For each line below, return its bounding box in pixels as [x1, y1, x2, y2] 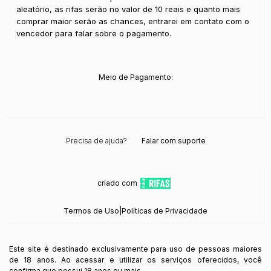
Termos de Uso [64, 206, 119, 215]
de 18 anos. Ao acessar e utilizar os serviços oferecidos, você [9, 255, 262, 264]
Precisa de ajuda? [65, 135, 127, 145]
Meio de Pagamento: [98, 72, 173, 82]
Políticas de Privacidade [122, 206, 207, 215]
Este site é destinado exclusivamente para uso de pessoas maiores [9, 244, 262, 253]
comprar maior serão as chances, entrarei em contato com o [16, 16, 250, 26]
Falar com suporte [141, 135, 206, 145]
